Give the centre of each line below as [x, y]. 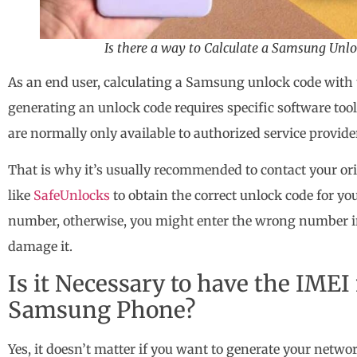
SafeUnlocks [72, 196]
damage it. [40, 247]
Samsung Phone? [102, 310]
